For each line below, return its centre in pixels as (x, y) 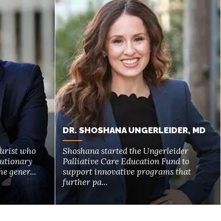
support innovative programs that (127, 171)
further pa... (85, 182)
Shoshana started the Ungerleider (126, 151)
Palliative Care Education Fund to (126, 161)
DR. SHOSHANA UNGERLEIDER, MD (134, 130)
